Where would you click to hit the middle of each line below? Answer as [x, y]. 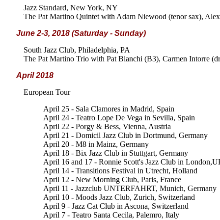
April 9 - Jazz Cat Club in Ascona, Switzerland [116, 206]
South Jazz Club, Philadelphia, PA [77, 50]
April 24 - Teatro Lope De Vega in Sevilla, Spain [119, 118]
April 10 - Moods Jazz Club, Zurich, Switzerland [119, 197]
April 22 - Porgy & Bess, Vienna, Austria [107, 126]
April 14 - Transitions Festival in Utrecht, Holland [120, 171]
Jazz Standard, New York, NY [71, 8]
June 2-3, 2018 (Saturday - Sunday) [81, 33]
